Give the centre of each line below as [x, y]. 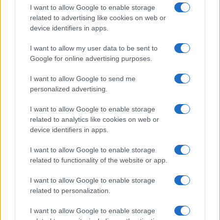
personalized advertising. [69, 89]
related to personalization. [70, 191]
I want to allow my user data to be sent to [94, 48]
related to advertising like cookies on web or [98, 18]
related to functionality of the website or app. [99, 160]
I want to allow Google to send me [83, 79]
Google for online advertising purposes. [91, 58]
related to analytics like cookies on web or [95, 119]
